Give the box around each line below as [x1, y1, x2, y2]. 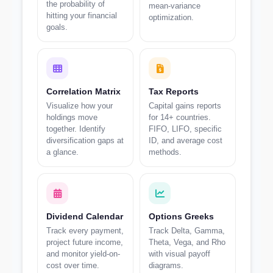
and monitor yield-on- [46, 249, 120, 258]
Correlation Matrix [46, 87, 121, 96]
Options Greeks [149, 211, 214, 221]
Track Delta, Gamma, [149, 226, 225, 235]
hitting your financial [46, 11, 117, 20]
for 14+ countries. [149, 113, 211, 122]
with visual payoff [149, 249, 210, 258]
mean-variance [149, 1, 200, 10]
